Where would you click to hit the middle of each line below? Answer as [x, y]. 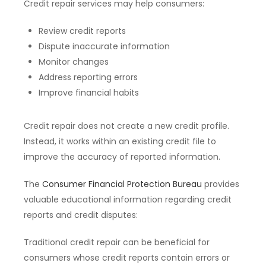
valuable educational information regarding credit [128, 200]
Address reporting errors [88, 77]
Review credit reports [82, 31]
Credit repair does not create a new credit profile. [126, 126]
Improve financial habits [89, 93]
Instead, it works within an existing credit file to [120, 142]
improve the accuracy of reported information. [122, 157]
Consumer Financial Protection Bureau [122, 184]
